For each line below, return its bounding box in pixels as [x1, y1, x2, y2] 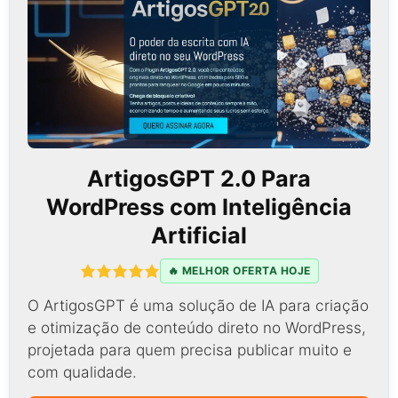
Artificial [151, 221, 247, 249]
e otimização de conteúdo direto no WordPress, [28, 317, 366, 337]
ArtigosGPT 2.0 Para [87, 164, 311, 192]
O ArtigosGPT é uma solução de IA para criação [28, 295, 369, 314]
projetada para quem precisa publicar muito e [28, 339, 352, 359]
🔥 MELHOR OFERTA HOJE [167, 263, 311, 277]
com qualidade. [28, 362, 137, 381]
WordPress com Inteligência [46, 193, 352, 220]
